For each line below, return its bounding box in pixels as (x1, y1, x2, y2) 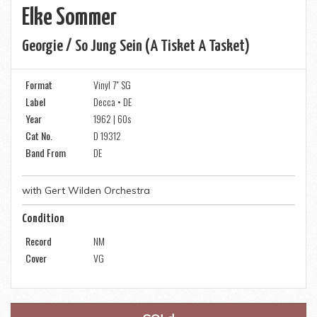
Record (25, 234, 52, 248)
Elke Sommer (22, 6, 117, 30)
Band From (25, 145, 66, 160)
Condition (22, 213, 64, 225)
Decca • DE (93, 94, 132, 109)
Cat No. (25, 128, 52, 143)
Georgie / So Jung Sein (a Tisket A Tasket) (22, 38, 250, 54)
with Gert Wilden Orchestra (22, 184, 150, 197)
